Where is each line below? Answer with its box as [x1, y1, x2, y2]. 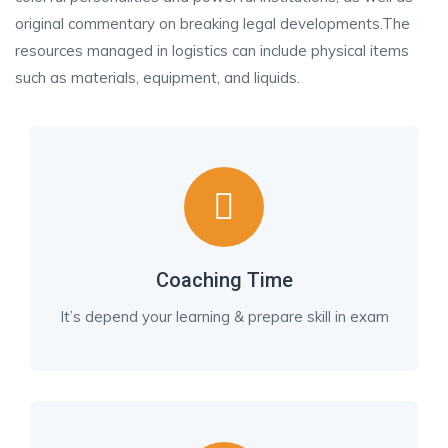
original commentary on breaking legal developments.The [15, 14, 410, 33]
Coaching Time [155, 268, 293, 292]
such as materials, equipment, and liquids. [15, 68, 300, 87]
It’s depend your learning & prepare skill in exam [59, 307, 389, 326]
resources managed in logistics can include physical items [15, 41, 409, 60]
